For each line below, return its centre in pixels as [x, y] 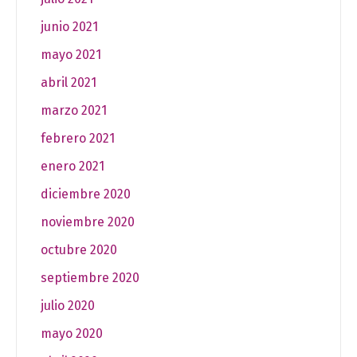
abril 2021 [69, 82]
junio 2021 [69, 26]
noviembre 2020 [88, 222]
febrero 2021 [78, 138]
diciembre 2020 [86, 194]
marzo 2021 [74, 110]
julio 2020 [68, 305]
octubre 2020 [79, 249]
